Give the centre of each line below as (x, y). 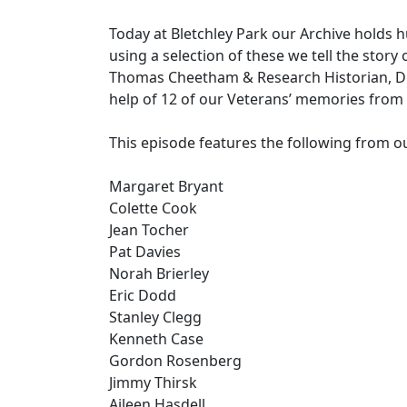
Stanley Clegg (155, 317)
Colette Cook (153, 208)
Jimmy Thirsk (153, 382)
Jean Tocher (149, 229)
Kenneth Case (156, 338)
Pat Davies (145, 251)
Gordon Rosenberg (175, 360)
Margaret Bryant (166, 186)
